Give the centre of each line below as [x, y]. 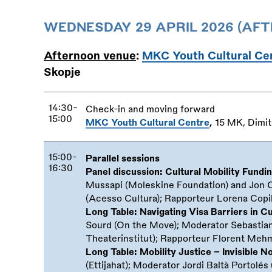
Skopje [62, 72]
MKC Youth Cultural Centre [148, 123]
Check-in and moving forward [151, 109]
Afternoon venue [90, 56]
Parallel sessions [123, 158]
